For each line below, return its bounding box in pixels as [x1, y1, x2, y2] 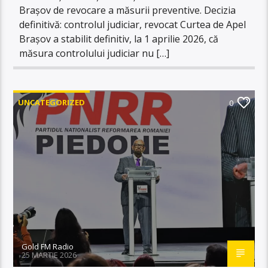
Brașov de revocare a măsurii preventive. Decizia [19, 3, 236, 17]
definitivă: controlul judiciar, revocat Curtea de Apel [19, 17, 246, 31]
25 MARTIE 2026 [22, 249, 77, 260]
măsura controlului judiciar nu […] [19, 46, 170, 60]
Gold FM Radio [22, 240, 74, 252]
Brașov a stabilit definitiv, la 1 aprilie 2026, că [19, 32, 219, 45]
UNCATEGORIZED [18, 96, 86, 108]
